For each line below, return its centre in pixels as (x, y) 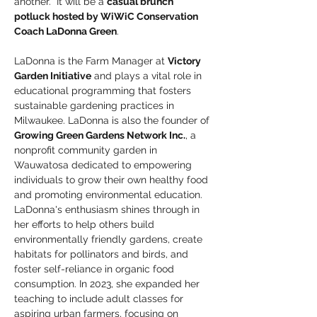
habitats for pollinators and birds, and (103, 254)
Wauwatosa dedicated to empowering (104, 165)
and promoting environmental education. (110, 195)
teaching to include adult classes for (100, 299)
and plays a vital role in (148, 76)
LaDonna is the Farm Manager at (91, 61)
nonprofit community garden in (87, 150)
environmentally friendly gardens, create (110, 239)
